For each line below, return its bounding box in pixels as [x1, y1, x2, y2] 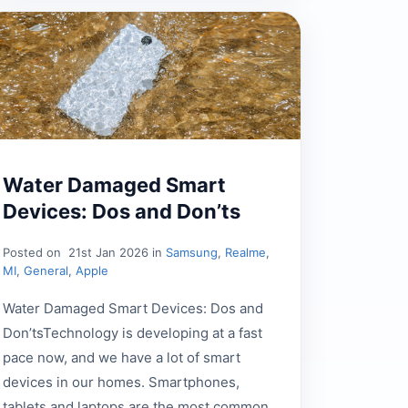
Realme [224, 245, 266, 260]
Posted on [2, 245, 65, 260]
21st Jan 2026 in [64, 245, 166, 260]
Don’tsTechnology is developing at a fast [2, 324, 262, 342]
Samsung [165, 245, 218, 260]
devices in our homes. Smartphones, [2, 373, 240, 392]
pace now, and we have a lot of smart [2, 349, 240, 367]
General [23, 263, 68, 279]
